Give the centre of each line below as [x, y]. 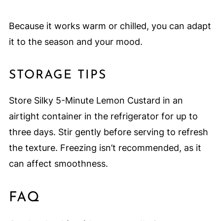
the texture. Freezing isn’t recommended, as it [105, 147]
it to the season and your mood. [75, 41]
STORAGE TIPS [57, 75]
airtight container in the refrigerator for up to [103, 116]
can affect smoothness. [58, 163]
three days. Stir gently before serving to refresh [108, 132]
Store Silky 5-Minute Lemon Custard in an [96, 100]
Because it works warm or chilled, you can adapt [110, 26]
